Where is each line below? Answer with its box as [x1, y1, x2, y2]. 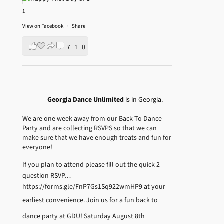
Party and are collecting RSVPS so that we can [22, 123, 157, 133]
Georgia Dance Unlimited [47, 95, 126, 105]
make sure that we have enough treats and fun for [22, 133, 172, 143]
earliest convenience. [22, 195, 87, 205]
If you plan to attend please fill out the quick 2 [22, 160, 160, 170]
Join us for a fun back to [86, 195, 158, 205]
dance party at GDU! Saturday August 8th [22, 211, 145, 221]
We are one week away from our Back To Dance [22, 114, 162, 124]
